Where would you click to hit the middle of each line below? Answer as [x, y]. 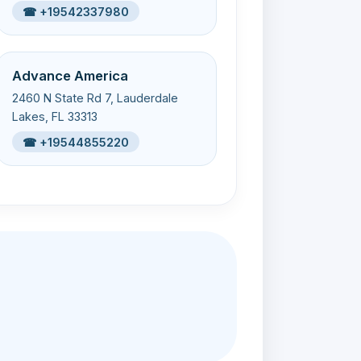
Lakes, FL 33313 [55, 116]
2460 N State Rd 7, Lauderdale [95, 98]
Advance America [71, 75]
